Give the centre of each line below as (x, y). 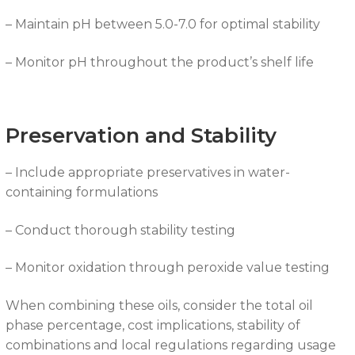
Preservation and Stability (141, 136)
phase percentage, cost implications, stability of (153, 326)
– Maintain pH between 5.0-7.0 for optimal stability (162, 25)
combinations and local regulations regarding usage (170, 345)
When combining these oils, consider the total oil (159, 306)
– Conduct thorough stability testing (120, 230)
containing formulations (81, 193)
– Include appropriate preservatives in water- (147, 173)
